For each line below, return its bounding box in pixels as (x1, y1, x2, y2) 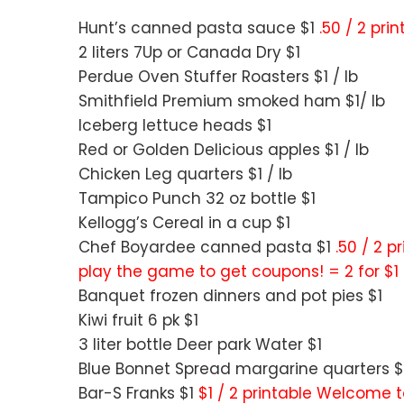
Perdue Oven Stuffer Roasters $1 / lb (78, 66, 358, 88)
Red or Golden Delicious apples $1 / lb (78, 139, 369, 161)
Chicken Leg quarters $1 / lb (78, 163, 292, 186)
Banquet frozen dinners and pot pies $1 (78, 285, 382, 308)
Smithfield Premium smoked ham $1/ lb (78, 90, 385, 113)
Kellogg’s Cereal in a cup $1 (78, 212, 290, 234)
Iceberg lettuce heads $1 (78, 115, 271, 137)
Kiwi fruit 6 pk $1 (78, 309, 198, 332)
